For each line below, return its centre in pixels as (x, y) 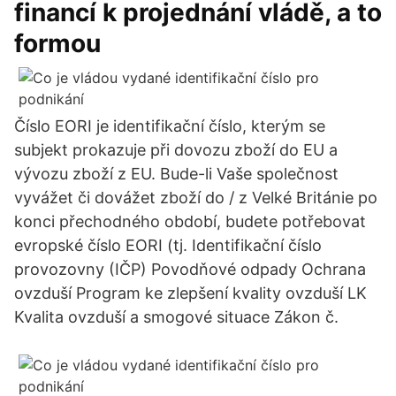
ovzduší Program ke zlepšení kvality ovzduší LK (190, 293)
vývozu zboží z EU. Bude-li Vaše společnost (176, 174)
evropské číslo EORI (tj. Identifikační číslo (168, 245)
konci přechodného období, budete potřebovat (190, 221)
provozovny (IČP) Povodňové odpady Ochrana (190, 269)
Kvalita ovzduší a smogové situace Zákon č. (176, 317)
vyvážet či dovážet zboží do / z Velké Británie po (196, 198)
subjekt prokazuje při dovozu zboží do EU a (176, 150)
